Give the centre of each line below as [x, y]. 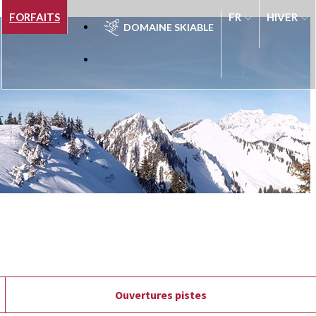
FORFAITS [35, 17]
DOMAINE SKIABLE [169, 27]
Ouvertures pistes [161, 295]
